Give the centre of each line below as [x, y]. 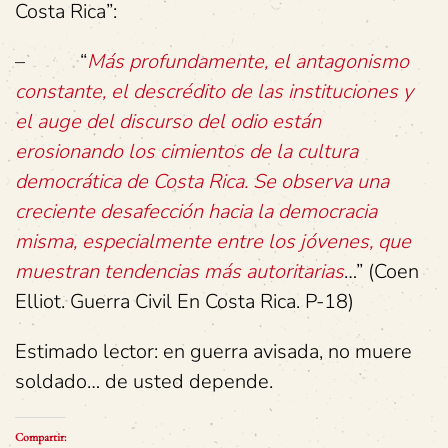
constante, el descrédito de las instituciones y [214, 91]
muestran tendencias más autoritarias [179, 271]
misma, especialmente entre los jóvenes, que [213, 241]
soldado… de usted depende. [144, 381]
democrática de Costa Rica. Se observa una [202, 181]
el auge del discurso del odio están [168, 121]
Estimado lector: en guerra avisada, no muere [213, 351]
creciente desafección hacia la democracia [196, 211]
